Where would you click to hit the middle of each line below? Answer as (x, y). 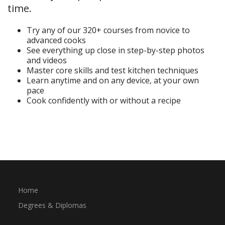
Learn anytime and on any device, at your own (113, 81)
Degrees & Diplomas (52, 205)
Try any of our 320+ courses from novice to (108, 30)
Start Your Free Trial (58, 124)
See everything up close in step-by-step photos (115, 50)
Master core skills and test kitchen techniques (112, 71)
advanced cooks (56, 40)
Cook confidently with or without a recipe (103, 101)
